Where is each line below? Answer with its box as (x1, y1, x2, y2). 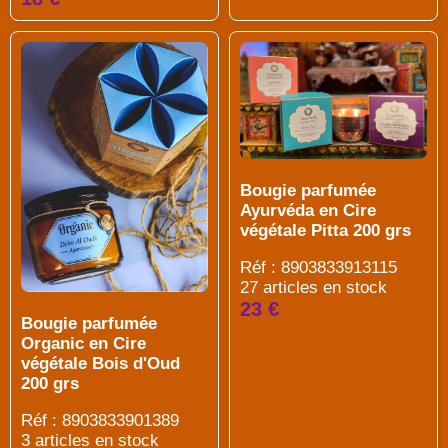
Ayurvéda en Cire (240, 200, 376, 220)
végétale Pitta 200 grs (240, 220, 411, 240)
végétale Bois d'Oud (21, 354, 180, 374)
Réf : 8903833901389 (21, 411, 179, 431)
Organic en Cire (21, 334, 146, 354)
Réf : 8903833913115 (240, 257, 397, 277)
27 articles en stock (240, 277, 387, 297)
